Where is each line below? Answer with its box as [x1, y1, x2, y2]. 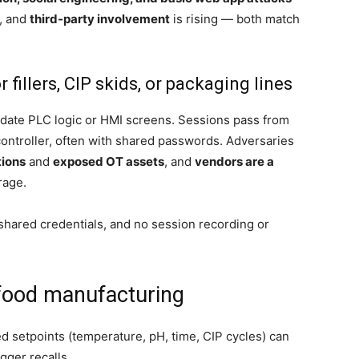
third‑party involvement [30, 11, 170, 26]
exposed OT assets [53, 154, 164, 169]
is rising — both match [170, 11, 300, 26]
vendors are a [195, 154, 274, 169]
